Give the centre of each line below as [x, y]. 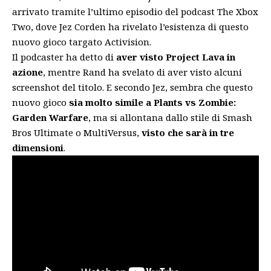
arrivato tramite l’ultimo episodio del [96, 11]
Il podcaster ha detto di [64, 57]
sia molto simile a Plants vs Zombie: [151, 102]
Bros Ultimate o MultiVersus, [77, 132]
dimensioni [38, 147]
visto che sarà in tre [188, 132]
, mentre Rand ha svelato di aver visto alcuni [142, 72]
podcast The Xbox [220, 11]
